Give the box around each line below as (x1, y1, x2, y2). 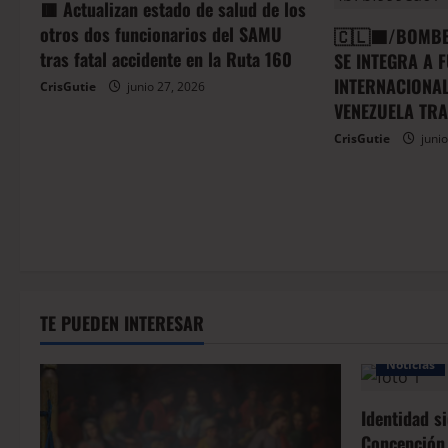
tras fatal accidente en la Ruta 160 (40, 46, 292, 73)
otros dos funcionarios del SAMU (40, 21, 282, 48)
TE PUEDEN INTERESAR (40, 310, 204, 337)
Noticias (386, 356, 435, 374)
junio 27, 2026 (124, 78, 205, 96)
